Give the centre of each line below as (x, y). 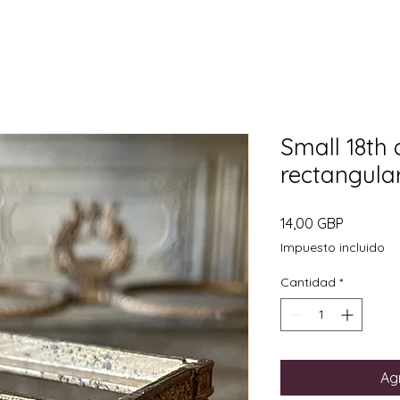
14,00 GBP (312, 223)
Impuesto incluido (333, 247)
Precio (363, 222)
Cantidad (308, 282)
